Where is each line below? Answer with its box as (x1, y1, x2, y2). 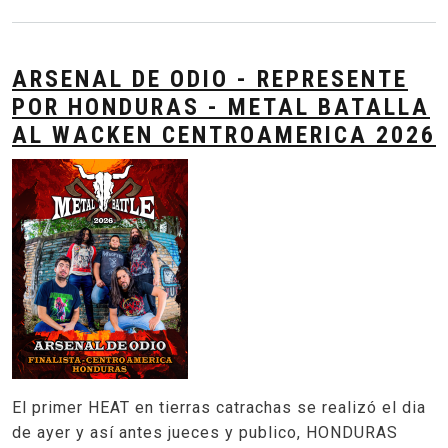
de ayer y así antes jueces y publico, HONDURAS (12, 422, 398, 442)
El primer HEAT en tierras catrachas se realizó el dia (12, 397, 426, 417)
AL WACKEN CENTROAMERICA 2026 (12, 120, 436, 149)
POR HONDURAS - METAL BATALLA (12, 92, 430, 121)
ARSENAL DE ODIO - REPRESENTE (12, 64, 408, 93)
